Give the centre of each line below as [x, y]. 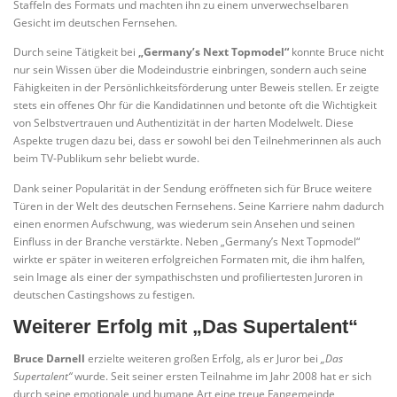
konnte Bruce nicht [336, 52]
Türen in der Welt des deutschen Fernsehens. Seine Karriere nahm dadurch [198, 206]
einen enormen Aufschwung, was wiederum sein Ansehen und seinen [184, 223]
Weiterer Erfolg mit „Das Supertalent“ [186, 326]
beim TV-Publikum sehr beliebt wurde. [106, 159]
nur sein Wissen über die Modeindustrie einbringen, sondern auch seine [190, 70]
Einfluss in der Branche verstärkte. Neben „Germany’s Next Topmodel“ [187, 241]
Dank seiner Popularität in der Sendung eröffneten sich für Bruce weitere [193, 188]
